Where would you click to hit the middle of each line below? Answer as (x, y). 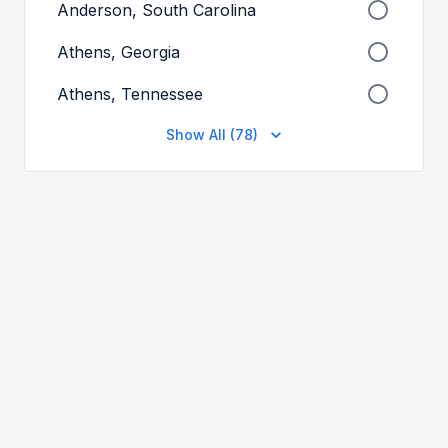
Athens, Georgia (118, 52)
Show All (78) (212, 135)
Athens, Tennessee (130, 94)
